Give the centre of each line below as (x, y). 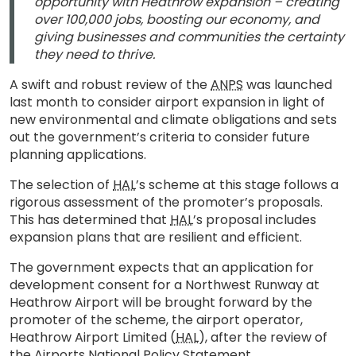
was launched (288, 85)
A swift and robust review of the (110, 85)
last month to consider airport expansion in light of (167, 102)
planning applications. (81, 155)
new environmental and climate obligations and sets (173, 120)
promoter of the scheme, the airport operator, (156, 320)
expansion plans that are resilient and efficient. (157, 237)
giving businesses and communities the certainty (189, 37)
